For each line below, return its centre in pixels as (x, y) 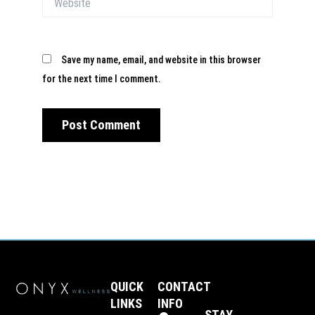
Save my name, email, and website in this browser (161, 60)
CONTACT (184, 287)
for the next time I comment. (102, 79)
